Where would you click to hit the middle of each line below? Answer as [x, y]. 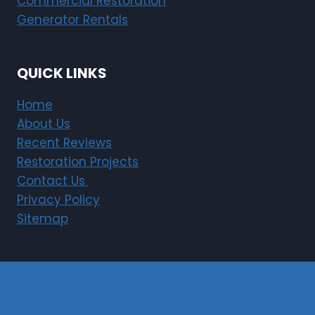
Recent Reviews [64, 143]
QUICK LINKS [62, 73]
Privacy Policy [58, 200]
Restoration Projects [78, 162]
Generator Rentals [72, 20]
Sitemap [43, 219]
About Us [44, 124]
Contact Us [53, 181]
